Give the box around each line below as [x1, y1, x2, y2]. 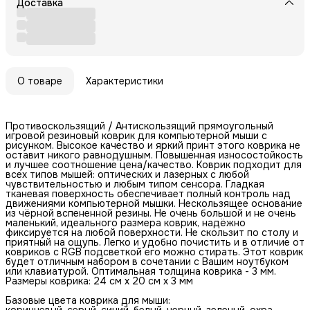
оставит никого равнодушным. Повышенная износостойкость [6, 148, 303, 161]
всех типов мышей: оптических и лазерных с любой [6, 167, 249, 181]
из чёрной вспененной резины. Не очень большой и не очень [6, 206, 296, 219]
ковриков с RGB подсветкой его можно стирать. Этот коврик [6, 245, 303, 258]
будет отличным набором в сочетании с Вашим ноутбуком [6, 255, 289, 268]
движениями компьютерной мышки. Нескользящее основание [6, 197, 302, 210]
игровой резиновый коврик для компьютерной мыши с [6, 129, 267, 142]
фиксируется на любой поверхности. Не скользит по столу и [6, 226, 298, 239]
